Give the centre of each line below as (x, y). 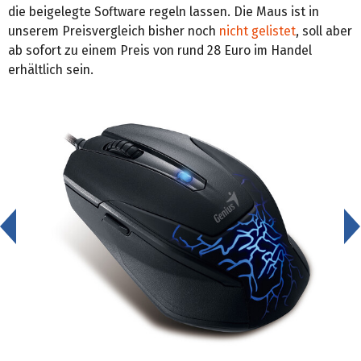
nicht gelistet (257, 31)
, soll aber (324, 31)
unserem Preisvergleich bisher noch (114, 31)
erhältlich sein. (51, 69)
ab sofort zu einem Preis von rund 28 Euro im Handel (160, 50)
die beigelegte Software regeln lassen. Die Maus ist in (164, 11)
